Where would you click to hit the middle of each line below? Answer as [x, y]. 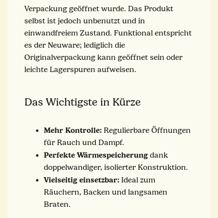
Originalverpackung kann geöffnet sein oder [103, 57]
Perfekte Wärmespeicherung [96, 155]
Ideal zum [137, 180]
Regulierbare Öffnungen [146, 130]
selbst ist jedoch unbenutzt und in [85, 21]
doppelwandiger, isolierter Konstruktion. [116, 167]
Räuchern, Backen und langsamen [106, 192]
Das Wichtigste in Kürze [82, 102]
